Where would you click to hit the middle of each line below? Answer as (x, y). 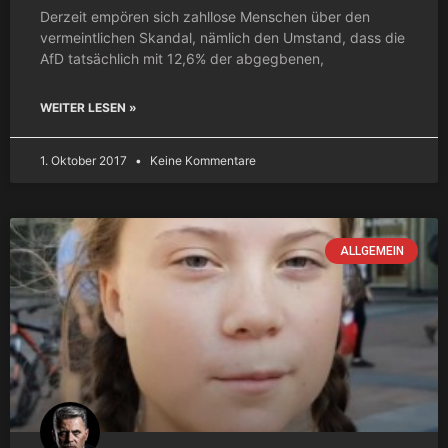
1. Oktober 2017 (85, 160)
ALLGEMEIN (371, 250)
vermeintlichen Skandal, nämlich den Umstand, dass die (222, 37)
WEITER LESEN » (88, 107)
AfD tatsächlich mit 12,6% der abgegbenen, (182, 58)
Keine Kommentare (201, 160)
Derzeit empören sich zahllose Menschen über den (205, 16)
